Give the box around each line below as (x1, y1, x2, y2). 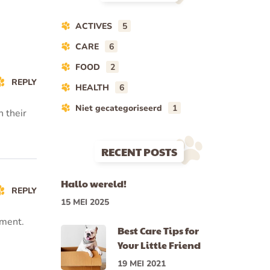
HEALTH (75, 82, 109, 93)
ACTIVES (75, 20, 112, 32)
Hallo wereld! (61, 177, 127, 190)
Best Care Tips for (118, 224, 199, 237)
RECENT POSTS (101, 144, 177, 159)
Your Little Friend (118, 238, 201, 252)
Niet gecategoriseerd (75, 102, 162, 114)
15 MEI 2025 (61, 196, 109, 208)
